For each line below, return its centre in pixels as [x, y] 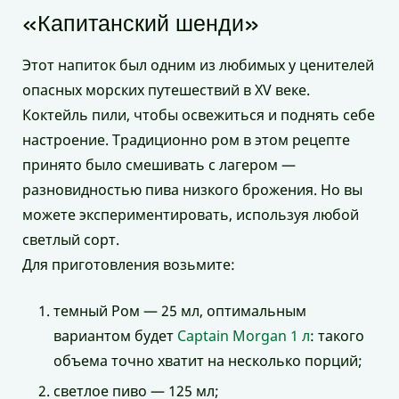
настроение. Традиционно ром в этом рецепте [186, 140]
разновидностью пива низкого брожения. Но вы [192, 190]
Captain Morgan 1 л [244, 336]
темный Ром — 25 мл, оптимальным [180, 311]
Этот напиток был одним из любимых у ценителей [198, 65]
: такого [337, 336]
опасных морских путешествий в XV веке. [166, 90]
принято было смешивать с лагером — [159, 165]
